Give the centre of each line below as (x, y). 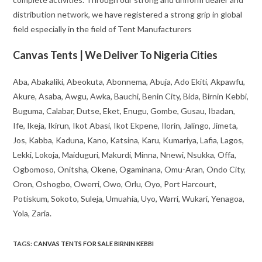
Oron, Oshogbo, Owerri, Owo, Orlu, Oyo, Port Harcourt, (115, 184)
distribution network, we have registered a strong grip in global (128, 15)
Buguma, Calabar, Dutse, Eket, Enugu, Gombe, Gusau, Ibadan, (124, 111)
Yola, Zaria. (32, 213)
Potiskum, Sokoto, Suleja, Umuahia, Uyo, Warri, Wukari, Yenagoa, (129, 199)
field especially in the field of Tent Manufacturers (103, 29)
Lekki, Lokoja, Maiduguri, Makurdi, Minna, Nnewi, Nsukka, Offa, (125, 155)
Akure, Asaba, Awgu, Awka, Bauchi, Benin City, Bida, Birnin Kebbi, (131, 96)
